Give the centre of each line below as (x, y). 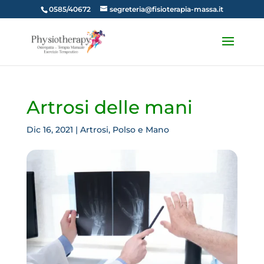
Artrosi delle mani (109, 107)
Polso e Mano (141, 130)
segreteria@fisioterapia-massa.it (166, 9)
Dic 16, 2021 (49, 130)
